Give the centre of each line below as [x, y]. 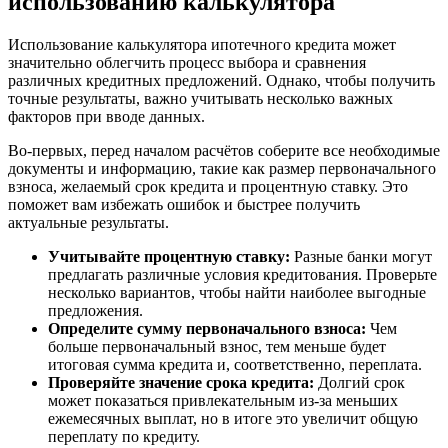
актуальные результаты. [88, 222]
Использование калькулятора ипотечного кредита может [202, 44]
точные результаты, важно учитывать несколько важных [200, 98]
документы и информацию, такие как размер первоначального [222, 168]
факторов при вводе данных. [106, 116]
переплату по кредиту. [124, 436]
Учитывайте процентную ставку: [169, 256]
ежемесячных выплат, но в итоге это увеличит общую [233, 418]
